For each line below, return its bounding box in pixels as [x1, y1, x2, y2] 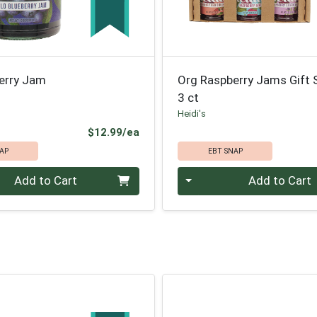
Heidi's [178, 108, 207, 119]
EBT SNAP [207, 146, 243, 156]
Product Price [138, 125, 210, 139]
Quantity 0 [177, 167, 234, 182]
